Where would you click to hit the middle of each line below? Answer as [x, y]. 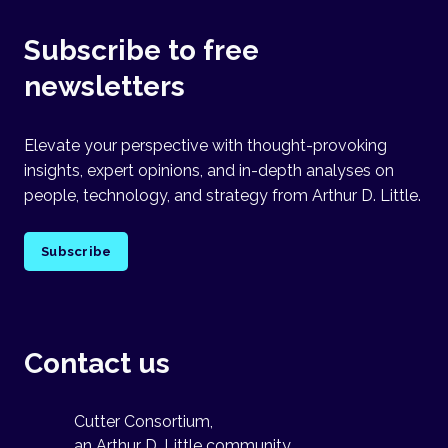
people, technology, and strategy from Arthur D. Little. [222, 195]
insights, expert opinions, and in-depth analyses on [209, 170]
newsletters [104, 86]
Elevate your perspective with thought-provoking [205, 145]
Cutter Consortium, [143, 421]
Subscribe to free [141, 50]
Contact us [97, 363]
